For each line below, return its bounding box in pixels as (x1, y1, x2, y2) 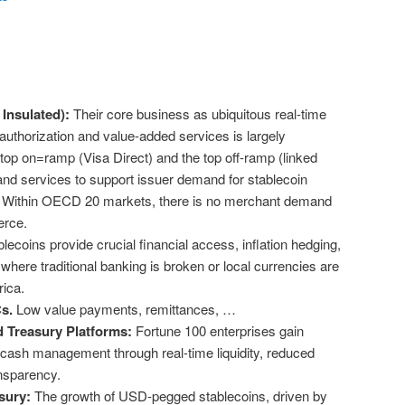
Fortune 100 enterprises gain (131, 321, 304, 341)
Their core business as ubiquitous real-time (69, 104, 326, 124)
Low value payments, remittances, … (15, 299, 240, 319)
